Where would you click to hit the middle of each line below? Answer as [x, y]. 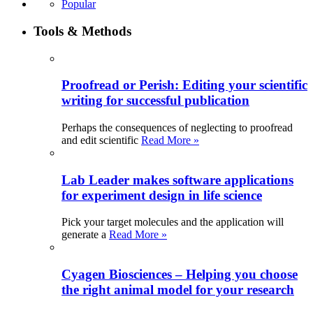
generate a [85, 235]
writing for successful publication [155, 101]
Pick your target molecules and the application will [173, 222]
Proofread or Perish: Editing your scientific [184, 85]
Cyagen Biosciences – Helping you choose [180, 275]
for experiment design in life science [162, 195]
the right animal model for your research [178, 290]
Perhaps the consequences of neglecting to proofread [177, 127]
